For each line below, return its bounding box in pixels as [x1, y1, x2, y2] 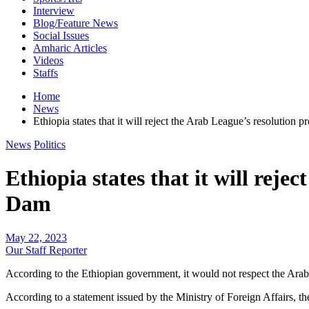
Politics [34, 139, 66, 150]
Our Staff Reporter [6, 243, 87, 256]
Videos [33, 54, 63, 66]
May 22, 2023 [6, 231, 67, 243]
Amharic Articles [33, 42, 107, 54]
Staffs [33, 67, 58, 79]
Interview [33, 5, 74, 17]
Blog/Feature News [33, 17, 118, 29]
